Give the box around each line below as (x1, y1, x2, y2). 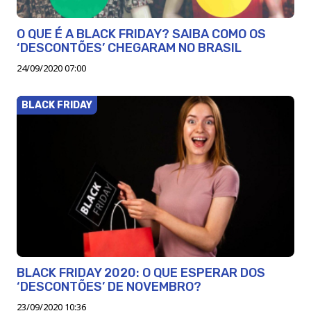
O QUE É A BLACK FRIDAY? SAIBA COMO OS (17, 26, 266, 42)
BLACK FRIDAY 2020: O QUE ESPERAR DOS (17, 264, 265, 280)
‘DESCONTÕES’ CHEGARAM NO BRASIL (17, 40, 242, 56)
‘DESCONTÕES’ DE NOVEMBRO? (17, 278, 201, 294)
